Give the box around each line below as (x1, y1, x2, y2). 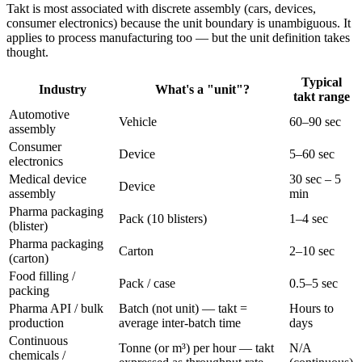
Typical (301, 74, 342, 89)
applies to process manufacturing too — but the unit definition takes (6, 30, 350, 44)
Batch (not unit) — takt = (119, 301, 247, 315)
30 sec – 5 (289, 171, 341, 186)
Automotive (9, 107, 69, 121)
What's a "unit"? (155, 82, 250, 96)
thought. (6, 44, 48, 59)
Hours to (289, 301, 334, 315)
